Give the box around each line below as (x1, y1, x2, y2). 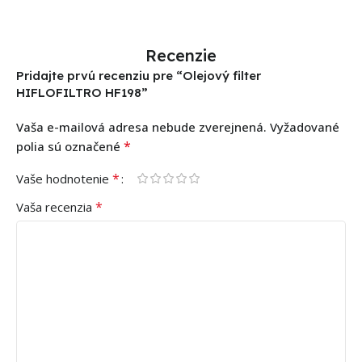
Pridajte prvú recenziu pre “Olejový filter (16, 67, 261, 83)
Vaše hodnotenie (16, 170, 112, 187)
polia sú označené (16, 137, 124, 154)
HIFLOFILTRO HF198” (16, 84, 148, 100)
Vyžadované (270, 118, 339, 135)
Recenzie (145, 44, 217, 65)
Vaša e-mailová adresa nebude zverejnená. (16, 118, 267, 135)
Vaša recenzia (16, 198, 95, 215)
